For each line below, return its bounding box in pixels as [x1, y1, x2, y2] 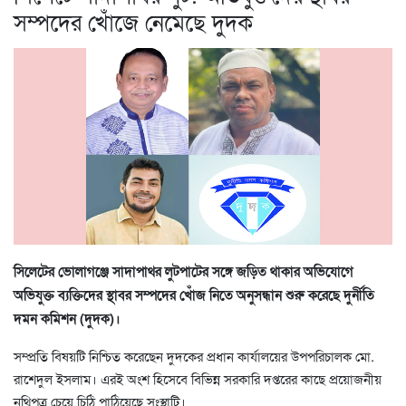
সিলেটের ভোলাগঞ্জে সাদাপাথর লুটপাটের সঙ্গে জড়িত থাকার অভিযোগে [14, 260, 353, 281]
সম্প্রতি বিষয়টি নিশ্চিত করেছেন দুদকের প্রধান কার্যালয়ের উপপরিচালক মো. [14, 345, 374, 365]
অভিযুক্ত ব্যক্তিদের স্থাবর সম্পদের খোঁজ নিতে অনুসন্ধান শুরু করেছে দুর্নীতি [14, 284, 374, 304]
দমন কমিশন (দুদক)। [14, 307, 121, 328]
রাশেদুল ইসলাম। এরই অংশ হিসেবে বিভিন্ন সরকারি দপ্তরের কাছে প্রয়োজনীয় [14, 368, 382, 388]
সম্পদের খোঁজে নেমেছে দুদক [14, 4, 253, 37]
